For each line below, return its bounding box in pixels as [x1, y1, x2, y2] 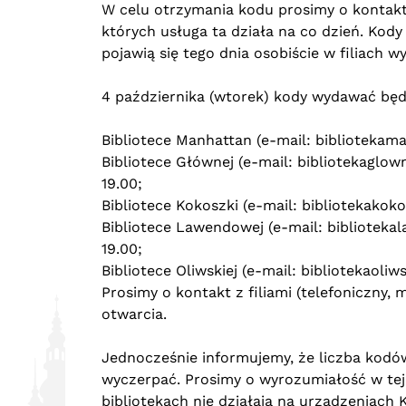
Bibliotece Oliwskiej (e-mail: [101, 262, 301, 279]
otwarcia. [101, 305, 167, 323]
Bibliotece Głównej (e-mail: [101, 153, 297, 170]
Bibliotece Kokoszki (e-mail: [101, 197, 302, 214]
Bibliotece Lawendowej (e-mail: [101, 218, 327, 236]
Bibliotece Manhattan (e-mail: [101, 131, 315, 149]
